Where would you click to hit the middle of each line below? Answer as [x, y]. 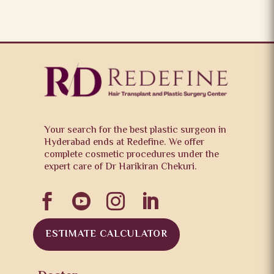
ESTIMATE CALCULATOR [107, 234]
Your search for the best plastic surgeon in [135, 130]
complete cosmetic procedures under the [132, 155]
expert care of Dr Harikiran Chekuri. [121, 167]
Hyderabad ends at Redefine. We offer [124, 143]
